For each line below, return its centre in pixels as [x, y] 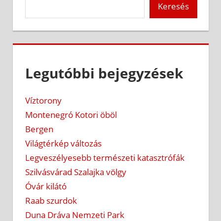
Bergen [39, 129]
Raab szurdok [51, 200]
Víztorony [43, 100]
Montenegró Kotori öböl [71, 114]
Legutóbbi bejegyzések [104, 73]
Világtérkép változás [63, 143]
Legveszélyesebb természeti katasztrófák [105, 157]
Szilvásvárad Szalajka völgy [76, 172]
